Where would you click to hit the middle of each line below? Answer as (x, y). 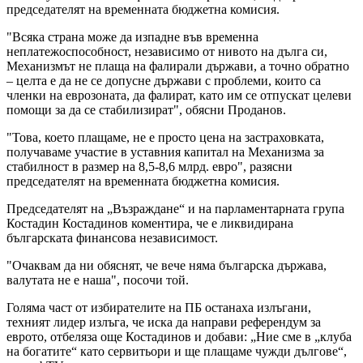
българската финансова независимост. (112, 238)
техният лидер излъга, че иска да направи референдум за (164, 322)
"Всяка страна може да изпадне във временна (132, 37)
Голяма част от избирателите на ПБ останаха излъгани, (159, 308)
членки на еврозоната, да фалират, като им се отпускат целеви (179, 96)
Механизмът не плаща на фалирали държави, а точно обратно (178, 66)
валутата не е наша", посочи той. (98, 280)
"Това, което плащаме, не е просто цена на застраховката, (165, 138)
